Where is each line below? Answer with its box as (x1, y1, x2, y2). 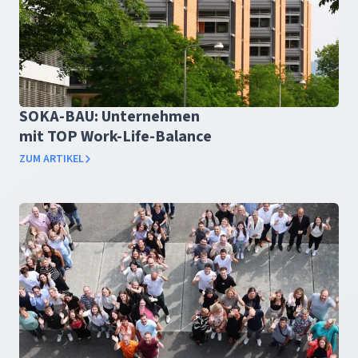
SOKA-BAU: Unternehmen (19, 105, 200, 128)
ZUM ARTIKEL (19, 151, 84, 167)
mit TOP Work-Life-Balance (19, 125, 212, 148)
